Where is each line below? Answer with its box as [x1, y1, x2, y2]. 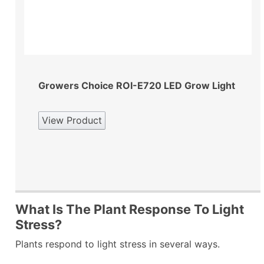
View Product [42, 114, 102, 126]
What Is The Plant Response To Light [15, 201, 244, 217]
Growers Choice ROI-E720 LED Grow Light [38, 79, 235, 91]
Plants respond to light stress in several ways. [15, 237, 223, 250]
